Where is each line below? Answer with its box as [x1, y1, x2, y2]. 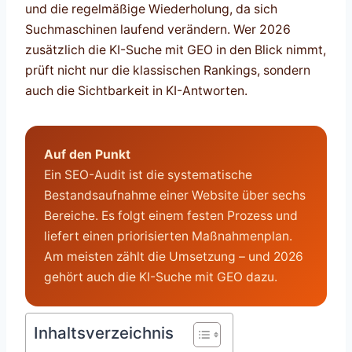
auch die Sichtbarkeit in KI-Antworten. [25, 82, 247, 98]
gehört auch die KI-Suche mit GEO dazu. [43, 269, 277, 285]
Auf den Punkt [43, 147, 130, 163]
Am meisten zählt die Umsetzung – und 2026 [43, 249, 303, 265]
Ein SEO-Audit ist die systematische [43, 167, 252, 183]
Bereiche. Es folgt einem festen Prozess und [43, 208, 298, 224]
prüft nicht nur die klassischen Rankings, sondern [25, 62, 310, 78]
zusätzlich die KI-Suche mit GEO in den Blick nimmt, [25, 42, 326, 57]
